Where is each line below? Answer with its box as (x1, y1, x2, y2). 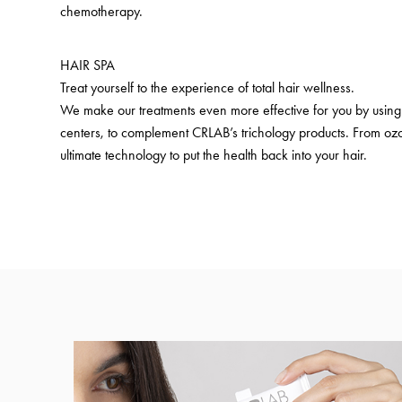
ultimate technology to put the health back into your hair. (60, 145, 368, 163)
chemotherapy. (60, 2, 144, 20)
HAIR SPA (60, 56, 116, 74)
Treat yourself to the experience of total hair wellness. (60, 78, 355, 96)
